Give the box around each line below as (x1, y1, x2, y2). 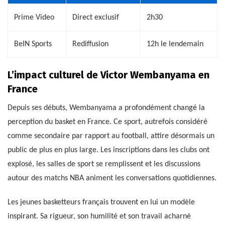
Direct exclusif (72, 14, 119, 22)
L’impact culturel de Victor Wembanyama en (8, 69, 209, 81)
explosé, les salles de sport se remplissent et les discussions (8, 160, 200, 169)
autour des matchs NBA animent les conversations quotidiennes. (8, 174, 216, 183)
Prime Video (14, 14, 54, 22)
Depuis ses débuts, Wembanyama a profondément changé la (8, 104, 205, 113)
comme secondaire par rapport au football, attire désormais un (8, 132, 214, 141)
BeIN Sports (14, 40, 52, 49)
